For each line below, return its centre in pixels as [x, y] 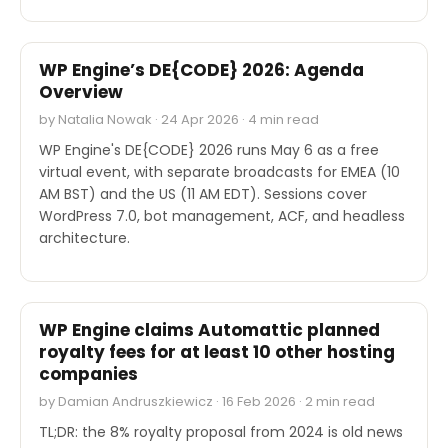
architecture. [84, 237]
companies [88, 373]
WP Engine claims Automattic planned [209, 329]
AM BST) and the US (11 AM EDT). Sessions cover [203, 193]
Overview [81, 91]
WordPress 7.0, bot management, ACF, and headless [222, 215]
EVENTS [61, 23]
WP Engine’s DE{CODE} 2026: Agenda [201, 69]
